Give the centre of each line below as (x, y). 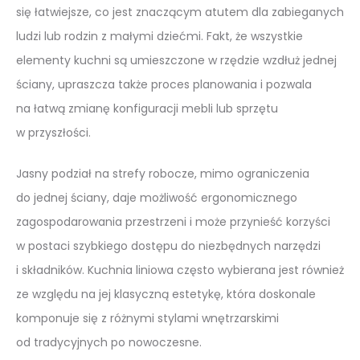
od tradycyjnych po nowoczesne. (109, 342)
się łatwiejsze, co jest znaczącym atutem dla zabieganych (180, 12)
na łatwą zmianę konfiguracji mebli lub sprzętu (147, 108)
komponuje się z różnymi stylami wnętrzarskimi (147, 318)
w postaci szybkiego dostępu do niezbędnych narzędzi (168, 245)
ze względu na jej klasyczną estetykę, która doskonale (166, 294)
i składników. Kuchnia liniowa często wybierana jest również (180, 270)
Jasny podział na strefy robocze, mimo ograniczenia (163, 173)
